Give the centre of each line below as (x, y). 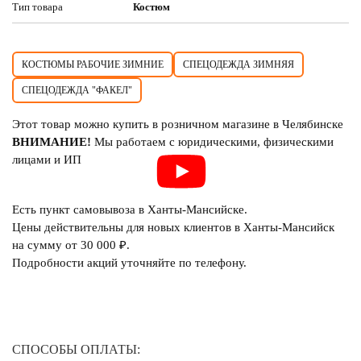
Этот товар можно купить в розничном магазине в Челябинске (178, 124)
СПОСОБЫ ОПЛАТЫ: (76, 349)
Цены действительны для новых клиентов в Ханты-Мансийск (173, 227)
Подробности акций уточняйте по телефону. (129, 263)
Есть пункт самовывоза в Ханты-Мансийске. (130, 210)
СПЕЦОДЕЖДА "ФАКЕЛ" (77, 90)
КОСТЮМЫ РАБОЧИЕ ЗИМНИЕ (93, 64)
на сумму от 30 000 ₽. (71, 245)
